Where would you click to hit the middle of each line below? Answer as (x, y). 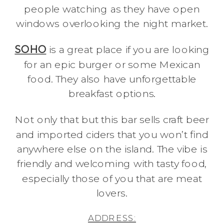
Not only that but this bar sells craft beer (112, 119)
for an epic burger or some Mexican (112, 64)
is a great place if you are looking (128, 49)
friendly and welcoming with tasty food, (112, 164)
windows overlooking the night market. (112, 24)
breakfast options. (112, 94)
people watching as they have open (112, 9)
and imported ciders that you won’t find (112, 134)
